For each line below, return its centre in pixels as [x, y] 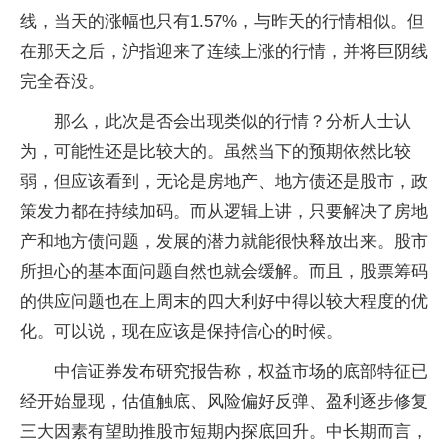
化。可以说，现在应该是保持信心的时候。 [181, 331]
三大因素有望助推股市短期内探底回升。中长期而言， [224, 431]
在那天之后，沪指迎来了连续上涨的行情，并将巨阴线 [224, 51]
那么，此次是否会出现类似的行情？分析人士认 [232, 121]
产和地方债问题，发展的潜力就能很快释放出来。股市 [224, 241]
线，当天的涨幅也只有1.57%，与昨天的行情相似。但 [222, 21]
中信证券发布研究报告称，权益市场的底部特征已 [241, 371]
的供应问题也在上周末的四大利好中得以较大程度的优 [224, 301]
